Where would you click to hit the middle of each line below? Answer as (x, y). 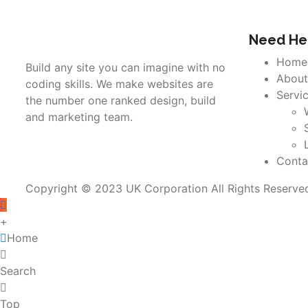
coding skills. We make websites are (119, 84)
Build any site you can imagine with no (125, 67)
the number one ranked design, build (121, 100)
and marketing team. (79, 117)
